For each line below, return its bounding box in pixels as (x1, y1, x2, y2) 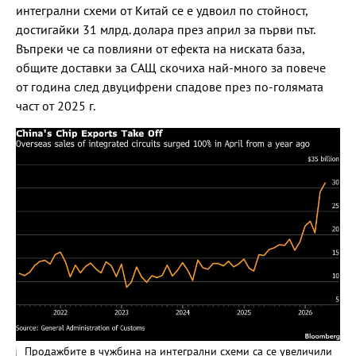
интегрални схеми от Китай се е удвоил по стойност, (16, 2, 308, 18)
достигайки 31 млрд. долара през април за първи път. (16, 21, 315, 37)
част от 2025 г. (16, 97, 95, 114)
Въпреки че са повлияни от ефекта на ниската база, (16, 40, 304, 56)
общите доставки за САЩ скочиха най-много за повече (16, 59, 326, 75)
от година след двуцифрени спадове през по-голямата (16, 78, 323, 95)
